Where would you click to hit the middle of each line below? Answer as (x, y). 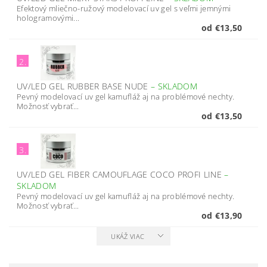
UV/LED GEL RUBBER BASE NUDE (84, 86)
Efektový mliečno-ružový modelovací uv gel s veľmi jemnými (124, 8)
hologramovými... (48, 18)
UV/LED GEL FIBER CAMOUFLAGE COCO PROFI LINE (121, 174)
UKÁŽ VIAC (128, 236)
